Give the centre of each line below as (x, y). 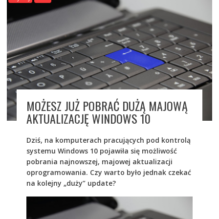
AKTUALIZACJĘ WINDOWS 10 (88, 118)
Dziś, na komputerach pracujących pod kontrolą (108, 140)
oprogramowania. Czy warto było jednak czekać (109, 172)
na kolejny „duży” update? (71, 183)
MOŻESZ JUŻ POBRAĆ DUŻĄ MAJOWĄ (107, 105)
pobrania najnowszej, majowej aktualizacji (99, 161)
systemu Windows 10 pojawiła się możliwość (101, 151)
